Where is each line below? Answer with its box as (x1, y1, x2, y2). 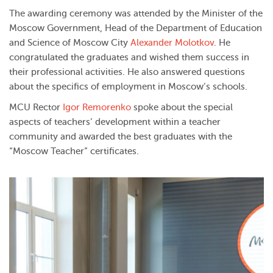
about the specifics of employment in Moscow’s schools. (9, 82, 247, 93)
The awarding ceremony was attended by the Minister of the (9, 9, 263, 19)
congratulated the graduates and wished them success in (9, 52, 249, 63)
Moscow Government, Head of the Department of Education (9, 23, 262, 34)
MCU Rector (9, 102, 63, 113)
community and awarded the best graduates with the (9, 132, 232, 143)
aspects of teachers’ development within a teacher (9, 117, 221, 128)
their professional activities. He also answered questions (9, 67, 245, 78)
